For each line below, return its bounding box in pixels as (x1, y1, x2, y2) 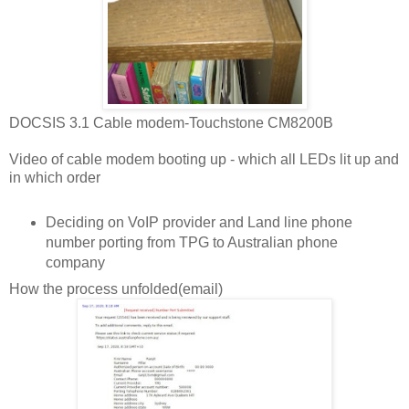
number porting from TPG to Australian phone (45, 235, 338, 251)
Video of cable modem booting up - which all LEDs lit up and (9, 152, 399, 168)
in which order (9, 170, 100, 186)
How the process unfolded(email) (9, 281, 223, 298)
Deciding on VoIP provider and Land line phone (45, 215, 352, 231)
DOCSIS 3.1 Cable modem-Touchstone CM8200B (9, 115, 333, 131)
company (45, 255, 105, 271)
